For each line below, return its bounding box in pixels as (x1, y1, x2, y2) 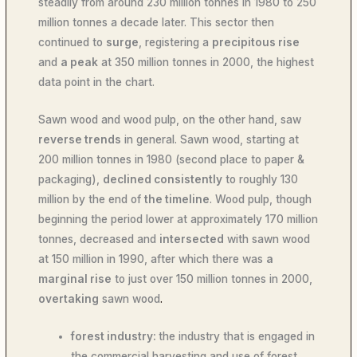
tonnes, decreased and (38, 233, 160, 246)
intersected (159, 233, 225, 246)
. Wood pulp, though (210, 193, 312, 206)
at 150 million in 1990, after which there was (38, 253, 267, 266)
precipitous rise (212, 36, 300, 49)
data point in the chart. (38, 76, 162, 89)
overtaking (38, 292, 100, 306)
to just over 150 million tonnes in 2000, (112, 273, 313, 286)
